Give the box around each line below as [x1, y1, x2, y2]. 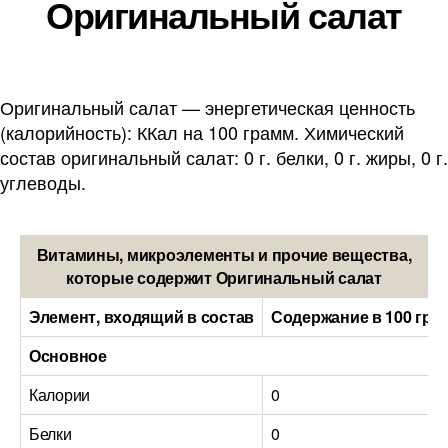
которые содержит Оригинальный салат [66, 266, 382, 289]
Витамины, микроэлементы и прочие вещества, [36, 243, 412, 266]
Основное [29, 344, 107, 367]
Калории [29, 383, 91, 406]
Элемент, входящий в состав [29, 305, 254, 328]
